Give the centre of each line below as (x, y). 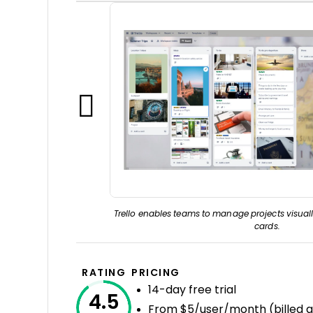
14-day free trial (192, 290)
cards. (267, 226)
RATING (104, 272)
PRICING (156, 272)
